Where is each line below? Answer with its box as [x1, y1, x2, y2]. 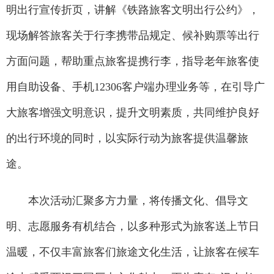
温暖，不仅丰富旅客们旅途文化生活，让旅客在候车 [6, 246, 259, 259]
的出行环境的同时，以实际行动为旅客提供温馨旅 [6, 132, 248, 145]
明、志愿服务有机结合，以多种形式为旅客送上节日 [6, 220, 259, 233]
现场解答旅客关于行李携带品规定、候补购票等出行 [6, 29, 259, 42]
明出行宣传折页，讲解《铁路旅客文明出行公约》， [6, 4, 259, 17]
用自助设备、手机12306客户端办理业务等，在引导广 [6, 81, 265, 94]
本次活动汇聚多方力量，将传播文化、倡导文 [6, 194, 248, 207]
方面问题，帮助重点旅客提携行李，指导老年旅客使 [6, 55, 259, 68]
